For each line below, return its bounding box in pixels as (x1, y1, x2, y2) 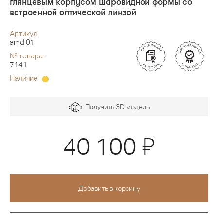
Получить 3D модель (82, 103, 150, 111)
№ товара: (10, 52, 44, 60)
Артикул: (10, 29, 38, 38)
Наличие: (10, 74, 40, 83)
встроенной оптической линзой (10, 6, 136, 18)
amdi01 (10, 38, 35, 47)
